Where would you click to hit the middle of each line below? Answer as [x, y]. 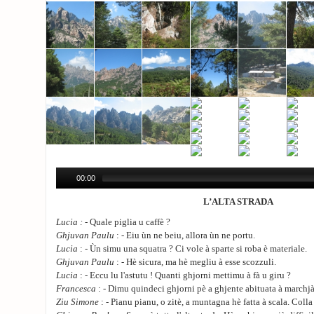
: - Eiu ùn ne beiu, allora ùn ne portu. [185, 235]
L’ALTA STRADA [238, 202]
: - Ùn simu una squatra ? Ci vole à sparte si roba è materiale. [192, 248]
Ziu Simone [77, 302]
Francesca [76, 288]
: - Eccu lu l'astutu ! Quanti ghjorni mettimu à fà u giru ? [184, 275]
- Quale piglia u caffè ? [127, 222]
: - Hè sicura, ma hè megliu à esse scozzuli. [195, 262]
